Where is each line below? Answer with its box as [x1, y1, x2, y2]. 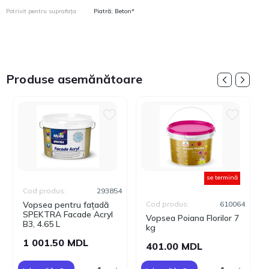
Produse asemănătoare [6, 71, 142, 86]
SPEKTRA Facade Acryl [23, 209, 113, 220]
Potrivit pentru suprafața [6, 7, 76, 15]
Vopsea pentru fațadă [23, 199, 109, 210]
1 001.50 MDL [23, 237, 88, 249]
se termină [207, 174, 238, 181]
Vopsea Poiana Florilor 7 [146, 213, 239, 223]
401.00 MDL [146, 240, 202, 252]
